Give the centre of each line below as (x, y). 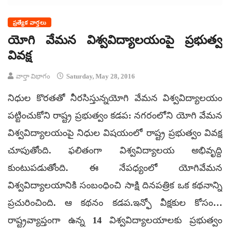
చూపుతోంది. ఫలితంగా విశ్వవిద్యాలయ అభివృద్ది (115, 150)
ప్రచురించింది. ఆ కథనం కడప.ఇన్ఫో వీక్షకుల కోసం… (115, 203)
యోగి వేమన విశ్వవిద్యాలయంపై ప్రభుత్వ (115, 40)
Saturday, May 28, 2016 (100, 76)
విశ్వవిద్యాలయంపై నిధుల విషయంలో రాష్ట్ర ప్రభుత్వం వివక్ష (115, 133)
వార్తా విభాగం (33, 76)
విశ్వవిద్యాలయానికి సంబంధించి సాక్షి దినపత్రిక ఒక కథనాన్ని (115, 185)
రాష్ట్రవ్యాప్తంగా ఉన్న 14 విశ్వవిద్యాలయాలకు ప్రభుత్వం (115, 220)
